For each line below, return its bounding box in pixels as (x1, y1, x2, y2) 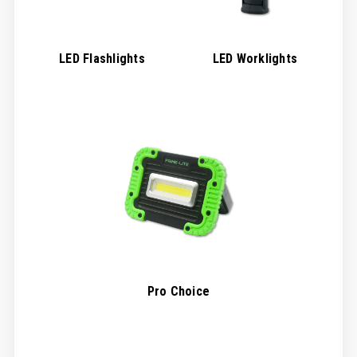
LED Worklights (212, 51, 298, 67)
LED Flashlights (59, 51, 145, 67)
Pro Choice (147, 284, 210, 300)
